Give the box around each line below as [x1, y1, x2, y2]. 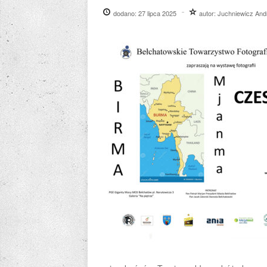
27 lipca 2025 [138, 8, 176, 18]
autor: [197, 8, 218, 18]
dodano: [111, 8, 138, 18]
